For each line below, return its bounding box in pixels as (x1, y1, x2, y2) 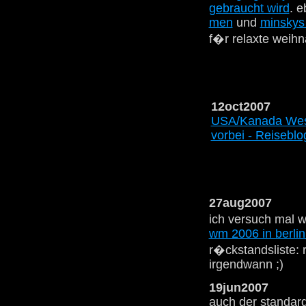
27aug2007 (208, 195, 272, 210)
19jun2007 (208, 280, 268, 294)
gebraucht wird (208, 1, 290, 16)
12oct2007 (210, 99, 270, 113)
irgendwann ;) (208, 257, 283, 271)
